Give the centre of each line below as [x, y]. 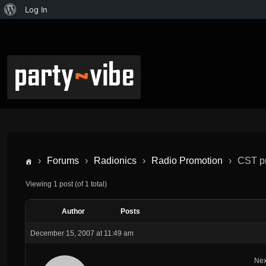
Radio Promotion [187, 161]
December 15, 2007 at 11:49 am [82, 233]
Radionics [115, 161]
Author [73, 211]
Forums [63, 161]
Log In [36, 9]
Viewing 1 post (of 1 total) [66, 184]
